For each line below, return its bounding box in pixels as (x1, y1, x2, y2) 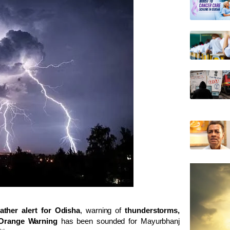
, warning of (80, 205, 125, 215)
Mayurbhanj (140, 216, 180, 225)
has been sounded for (57, 216, 141, 225)
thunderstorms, (125, 205, 180, 215)
